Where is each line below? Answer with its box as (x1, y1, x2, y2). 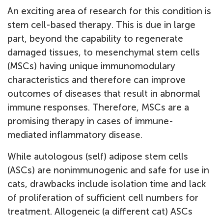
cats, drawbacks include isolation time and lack (7, 178, 206, 190)
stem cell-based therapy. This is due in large (7, 19, 195, 30)
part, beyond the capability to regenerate (7, 33, 183, 44)
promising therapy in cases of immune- (7, 115, 173, 127)
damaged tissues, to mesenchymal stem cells (7, 47, 200, 58)
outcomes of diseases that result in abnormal (7, 88, 200, 99)
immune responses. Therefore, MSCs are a (7, 102, 189, 113)
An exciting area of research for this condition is (7, 5, 211, 17)
